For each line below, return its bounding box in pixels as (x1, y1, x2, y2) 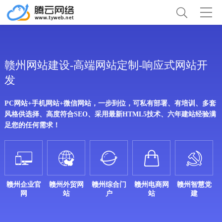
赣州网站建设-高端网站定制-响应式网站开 (4, 59, 208, 71)
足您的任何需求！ (4, 121, 60, 129)
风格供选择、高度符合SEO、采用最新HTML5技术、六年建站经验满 (4, 111, 216, 118)
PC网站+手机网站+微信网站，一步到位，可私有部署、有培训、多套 (4, 100, 216, 107)
